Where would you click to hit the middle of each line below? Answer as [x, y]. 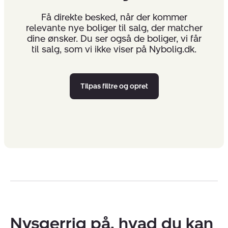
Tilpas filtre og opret [114, 87]
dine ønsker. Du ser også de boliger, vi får [114, 39]
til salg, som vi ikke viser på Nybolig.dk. [114, 50]
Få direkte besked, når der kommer [114, 18]
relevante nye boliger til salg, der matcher [114, 28]
